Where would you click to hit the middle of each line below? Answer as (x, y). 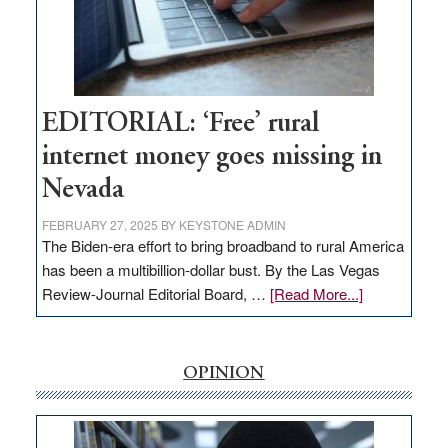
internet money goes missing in (211, 158)
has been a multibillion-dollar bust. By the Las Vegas (210, 270)
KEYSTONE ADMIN (232, 225)
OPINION (224, 374)
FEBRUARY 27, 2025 (99, 225)
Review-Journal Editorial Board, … (155, 294)
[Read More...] (316, 294)
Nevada (82, 191)
